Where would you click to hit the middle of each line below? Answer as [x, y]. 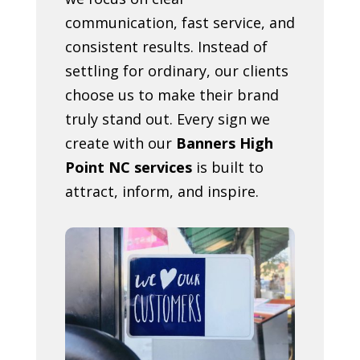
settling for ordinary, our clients [176, 70]
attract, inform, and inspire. [162, 191]
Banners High [224, 143]
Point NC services [128, 167]
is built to [227, 167]
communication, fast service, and [180, 22]
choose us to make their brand [172, 94]
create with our [120, 143]
